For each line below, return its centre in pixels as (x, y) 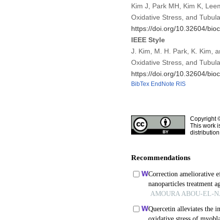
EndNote (162, 84)
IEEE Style (148, 40)
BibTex (140, 84)
